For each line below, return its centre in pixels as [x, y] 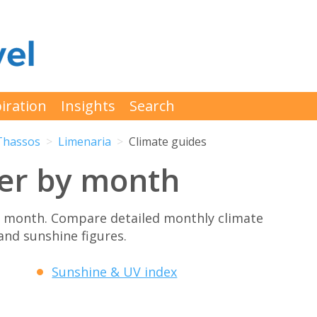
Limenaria [85, 142]
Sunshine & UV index [115, 272]
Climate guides [168, 142]
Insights [88, 106]
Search [152, 106]
